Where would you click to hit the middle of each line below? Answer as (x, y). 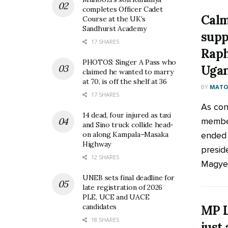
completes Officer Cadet (123, 9)
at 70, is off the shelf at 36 (125, 82)
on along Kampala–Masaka (125, 135)
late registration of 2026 (123, 188)
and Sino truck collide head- (128, 125)
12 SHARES (104, 157)
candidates (100, 207)
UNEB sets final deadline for (129, 178)
